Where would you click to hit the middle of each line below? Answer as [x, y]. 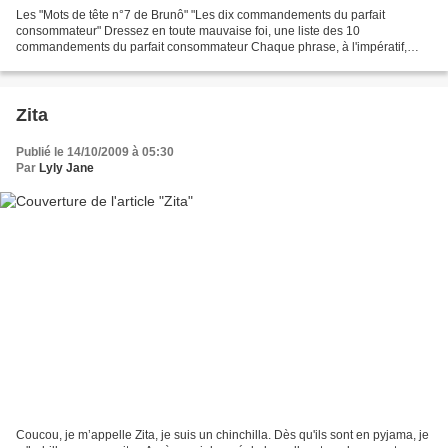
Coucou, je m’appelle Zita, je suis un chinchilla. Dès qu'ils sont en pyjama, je [222, 435]
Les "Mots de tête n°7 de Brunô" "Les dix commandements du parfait [200, 14]
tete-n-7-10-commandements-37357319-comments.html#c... [179, 78]
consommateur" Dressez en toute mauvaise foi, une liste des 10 [188, 30]
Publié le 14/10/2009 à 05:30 [95, 151]
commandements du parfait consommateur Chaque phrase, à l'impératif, [211, 46]
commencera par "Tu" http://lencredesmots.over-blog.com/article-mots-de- [215, 62]
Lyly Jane [66, 167]
